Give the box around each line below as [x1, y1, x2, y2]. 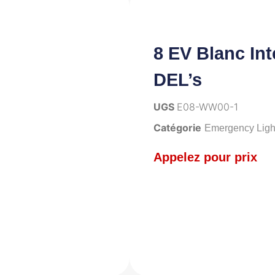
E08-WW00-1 [177, 100, 238, 113]
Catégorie [153, 121, 201, 134]
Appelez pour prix [153, 150, 257, 164]
